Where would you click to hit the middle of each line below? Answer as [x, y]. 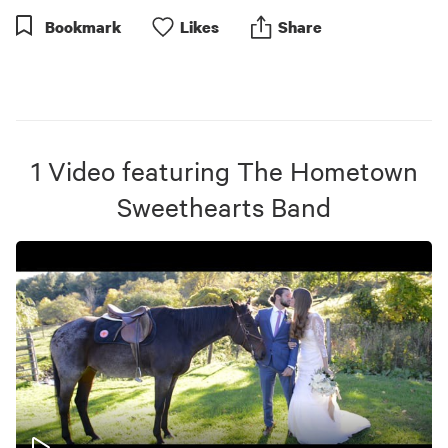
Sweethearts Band [224, 206]
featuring [175, 170]
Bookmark [83, 27]
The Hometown [327, 170]
